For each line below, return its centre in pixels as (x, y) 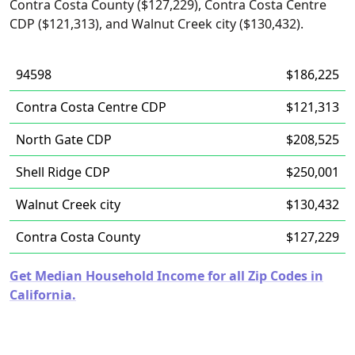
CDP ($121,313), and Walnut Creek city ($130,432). (157, 24)
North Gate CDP (64, 139)
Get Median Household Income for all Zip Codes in (166, 276)
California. (43, 295)
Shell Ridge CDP (63, 172)
